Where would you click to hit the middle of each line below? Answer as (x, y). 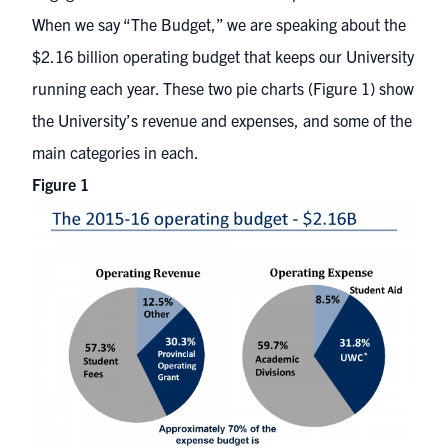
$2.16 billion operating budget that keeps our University (223, 56)
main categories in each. (115, 152)
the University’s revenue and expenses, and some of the (222, 120)
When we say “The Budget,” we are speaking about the (219, 24)
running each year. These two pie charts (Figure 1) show (223, 88)
